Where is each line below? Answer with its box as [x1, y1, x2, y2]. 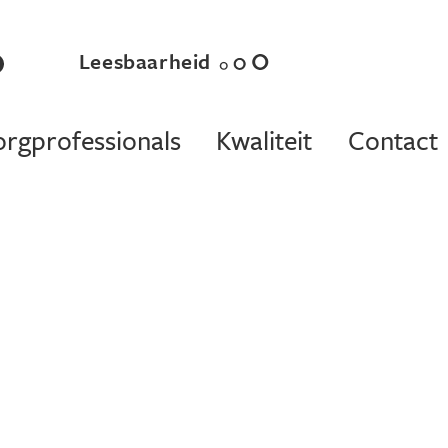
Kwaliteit [216, 121, 313, 159]
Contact [347, 121, 438, 159]
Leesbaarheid [78, 45, 212, 76]
